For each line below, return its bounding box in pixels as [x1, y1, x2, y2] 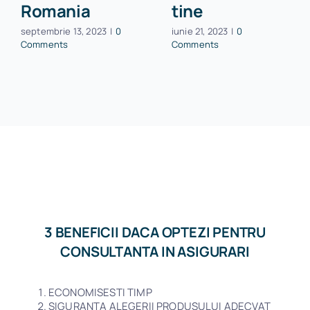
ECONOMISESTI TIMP [48, 285, 152, 300]
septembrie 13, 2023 [20, 25, 107, 38]
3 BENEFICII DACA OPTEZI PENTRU [44, 223, 266, 242]
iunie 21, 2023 [171, 25, 228, 38]
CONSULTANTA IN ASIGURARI [60, 242, 250, 262]
